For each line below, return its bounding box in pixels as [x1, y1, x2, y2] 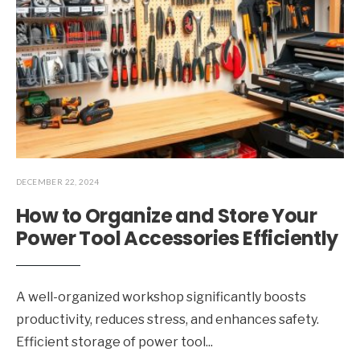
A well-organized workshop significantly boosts [16, 289, 306, 305]
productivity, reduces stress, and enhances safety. [16, 312, 319, 328]
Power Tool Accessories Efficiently [16, 225, 338, 252]
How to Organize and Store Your [16, 202, 317, 230]
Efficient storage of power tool [16, 334, 206, 350]
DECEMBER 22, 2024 [16, 177, 100, 187]
